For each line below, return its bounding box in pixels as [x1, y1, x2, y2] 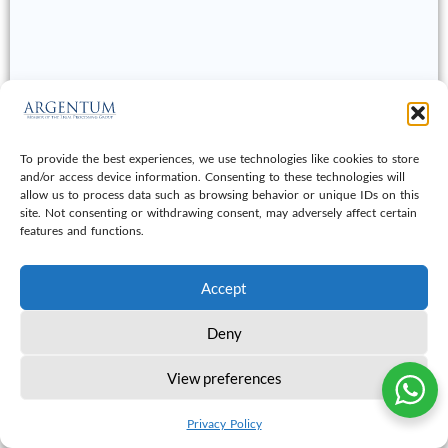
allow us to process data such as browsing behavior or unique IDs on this [20, 187, 419, 202]
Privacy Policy [186, 416, 262, 431]
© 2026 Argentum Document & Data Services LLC [61, 370, 387, 388]
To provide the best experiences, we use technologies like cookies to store [20, 151, 419, 166]
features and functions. [20, 223, 144, 238]
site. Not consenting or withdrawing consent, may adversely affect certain [20, 205, 417, 220]
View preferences [166, 368, 282, 387]
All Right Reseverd [164, 389, 284, 407]
